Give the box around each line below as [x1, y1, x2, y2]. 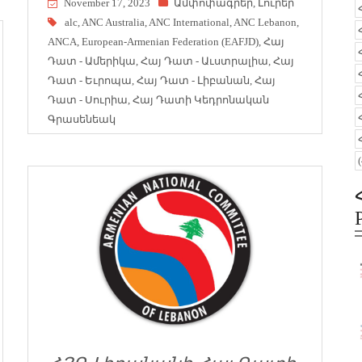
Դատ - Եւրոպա [48, 74, 132, 86]
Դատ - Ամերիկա [48, 54, 136, 67]
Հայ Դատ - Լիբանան [137, 74, 250, 86]
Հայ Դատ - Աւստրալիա [141, 54, 268, 67]
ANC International [149, 15, 229, 28]
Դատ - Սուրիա [48, 93, 128, 106]
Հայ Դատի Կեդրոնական [133, 93, 269, 106]
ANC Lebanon [234, 15, 297, 28]
